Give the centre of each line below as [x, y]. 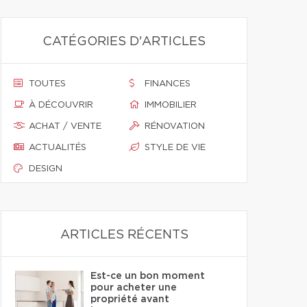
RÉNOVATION [175, 126]
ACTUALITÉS [58, 148]
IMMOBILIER [171, 105]
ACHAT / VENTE [65, 126]
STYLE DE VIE [175, 148]
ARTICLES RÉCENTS [124, 235]
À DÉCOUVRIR [61, 105]
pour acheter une [134, 288]
